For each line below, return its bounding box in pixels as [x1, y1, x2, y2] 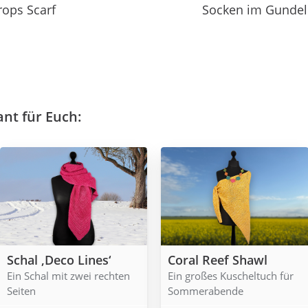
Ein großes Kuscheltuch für [168, 269, 294, 283]
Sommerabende [168, 284, 243, 298]
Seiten [6, 284, 36, 298]
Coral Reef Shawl [168, 252, 267, 269]
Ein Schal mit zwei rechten [6, 269, 130, 283]
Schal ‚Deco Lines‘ [6, 252, 111, 269]
